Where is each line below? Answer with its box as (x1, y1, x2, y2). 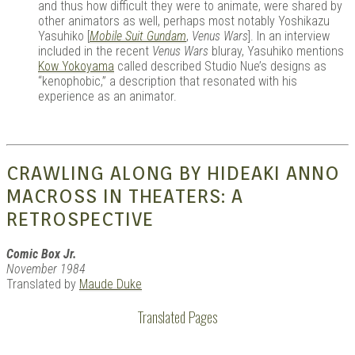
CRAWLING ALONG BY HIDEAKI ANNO (6, 161, 340, 185)
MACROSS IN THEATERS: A (6, 184, 244, 208)
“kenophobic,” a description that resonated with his (38, 73, 297, 89)
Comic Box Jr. (6, 246, 77, 261)
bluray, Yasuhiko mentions (208, 43, 344, 59)
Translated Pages (138, 306, 217, 328)
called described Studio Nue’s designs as (114, 58, 326, 74)
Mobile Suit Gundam (90, 28, 186, 44)
